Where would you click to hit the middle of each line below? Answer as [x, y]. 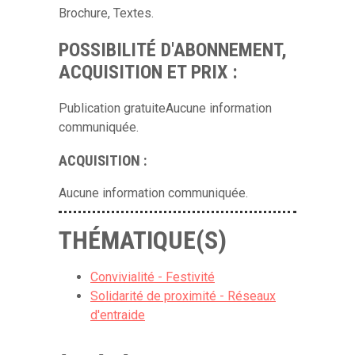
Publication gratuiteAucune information [165, 108]
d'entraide [118, 315]
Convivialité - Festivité [153, 277]
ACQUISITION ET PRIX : [148, 73]
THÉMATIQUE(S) [143, 240]
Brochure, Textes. [106, 13]
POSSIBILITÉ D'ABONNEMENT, [173, 50]
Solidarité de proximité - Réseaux [183, 296]
